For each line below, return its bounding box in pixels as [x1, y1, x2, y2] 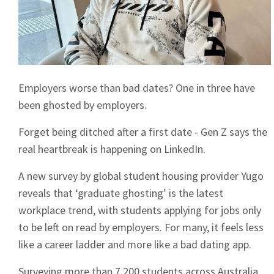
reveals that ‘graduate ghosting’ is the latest [18, 186, 223, 201]
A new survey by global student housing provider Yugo [18, 169, 264, 183]
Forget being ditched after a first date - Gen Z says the [18, 125, 267, 139]
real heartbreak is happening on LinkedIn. [18, 142, 206, 157]
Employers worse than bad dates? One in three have [18, 81, 255, 95]
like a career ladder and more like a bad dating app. [18, 237, 251, 252]
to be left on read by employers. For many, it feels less [18, 220, 264, 235]
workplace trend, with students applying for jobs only [18, 203, 261, 218]
